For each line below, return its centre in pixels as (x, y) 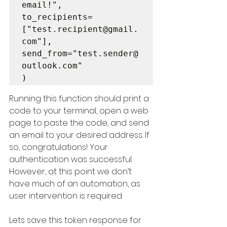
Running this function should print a (80, 99)
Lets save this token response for (76, 220)
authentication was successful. (72, 159)
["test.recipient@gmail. (80, 29)
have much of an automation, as (76, 184)
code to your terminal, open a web (80, 111)
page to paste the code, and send (80, 123)
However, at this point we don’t (71, 172)
